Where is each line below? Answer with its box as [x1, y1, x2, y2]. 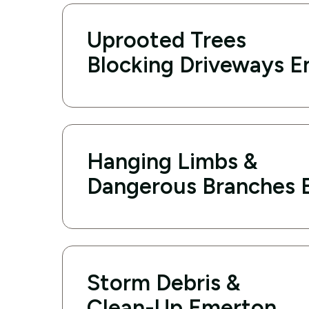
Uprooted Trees [87, 27, 247, 54]
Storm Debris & [87, 270, 241, 297]
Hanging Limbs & [87, 148, 258, 175]
